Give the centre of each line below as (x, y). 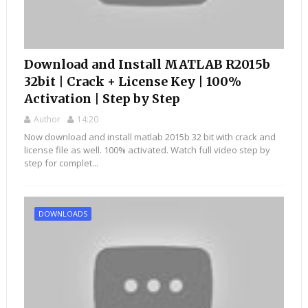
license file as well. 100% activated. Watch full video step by (147, 150)
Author (47, 120)
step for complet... (61, 163)
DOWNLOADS (63, 214)
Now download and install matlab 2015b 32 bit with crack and (150, 137)
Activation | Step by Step (102, 99)
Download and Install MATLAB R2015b (147, 65)
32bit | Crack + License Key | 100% (132, 82)
